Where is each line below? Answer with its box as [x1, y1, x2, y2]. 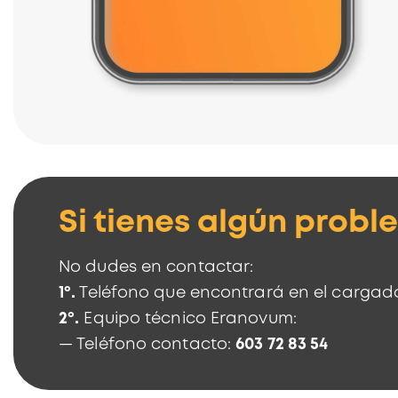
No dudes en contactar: [59, 259, 254, 275]
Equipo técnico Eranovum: [79, 311, 297, 326]
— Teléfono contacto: [59, 337, 236, 352]
